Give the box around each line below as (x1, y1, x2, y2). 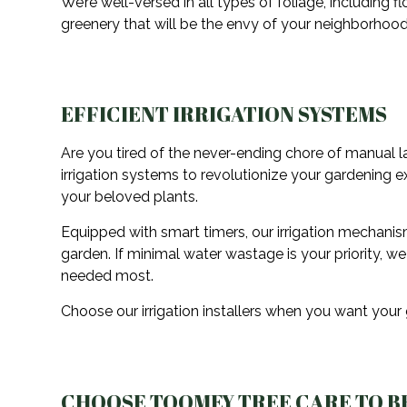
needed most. (61, 267, 154, 285)
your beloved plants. (61, 188, 199, 206)
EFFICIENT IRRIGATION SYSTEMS (61, 100, 388, 129)
